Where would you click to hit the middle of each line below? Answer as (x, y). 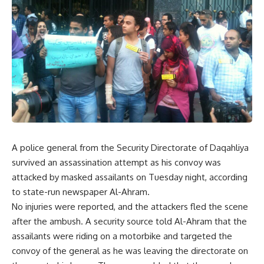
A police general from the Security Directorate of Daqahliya (130, 148)
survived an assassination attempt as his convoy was (116, 162)
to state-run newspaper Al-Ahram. (81, 192)
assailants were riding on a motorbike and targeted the (122, 236)
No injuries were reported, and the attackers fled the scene (130, 207)
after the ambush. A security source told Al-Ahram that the (129, 221)
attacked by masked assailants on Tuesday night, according (130, 177)
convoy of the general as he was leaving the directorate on (130, 251)
